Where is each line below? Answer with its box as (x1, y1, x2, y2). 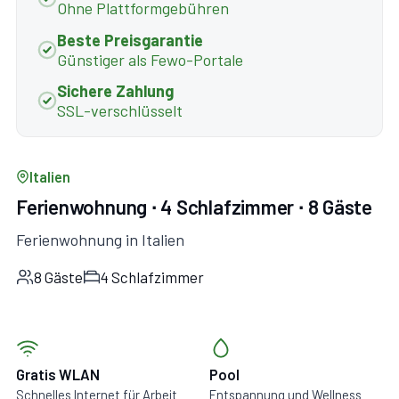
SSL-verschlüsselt (56, 101, 183, 121)
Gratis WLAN (16, 364, 100, 383)
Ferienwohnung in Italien (16, 229, 184, 249)
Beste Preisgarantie (56, 29, 203, 50)
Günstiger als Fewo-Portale (56, 49, 243, 69)
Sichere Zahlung (56, 81, 174, 102)
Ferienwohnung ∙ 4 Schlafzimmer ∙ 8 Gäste (16, 193, 372, 219)
